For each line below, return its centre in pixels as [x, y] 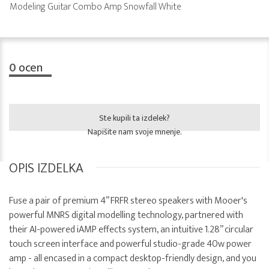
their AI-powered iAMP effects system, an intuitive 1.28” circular [131, 230]
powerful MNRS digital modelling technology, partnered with [126, 216]
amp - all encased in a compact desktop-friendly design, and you [133, 259]
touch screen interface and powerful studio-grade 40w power [130, 244]
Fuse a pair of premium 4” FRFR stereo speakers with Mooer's [128, 201]
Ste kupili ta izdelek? [134, 118]
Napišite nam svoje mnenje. [134, 132]
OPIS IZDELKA [46, 169]
